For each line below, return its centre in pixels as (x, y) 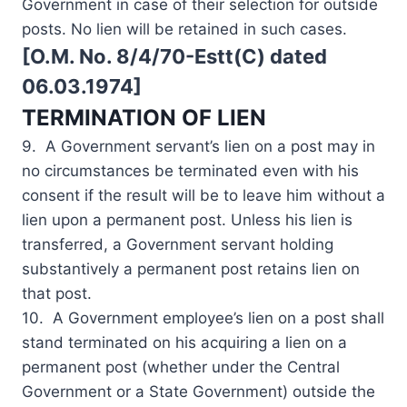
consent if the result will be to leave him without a (203, 195)
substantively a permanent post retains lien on (191, 268)
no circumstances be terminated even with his (190, 170)
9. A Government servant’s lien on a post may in (199, 146)
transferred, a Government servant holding (178, 244)
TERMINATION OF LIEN (144, 117)
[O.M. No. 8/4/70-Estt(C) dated (174, 56)
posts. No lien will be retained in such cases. (184, 29)
